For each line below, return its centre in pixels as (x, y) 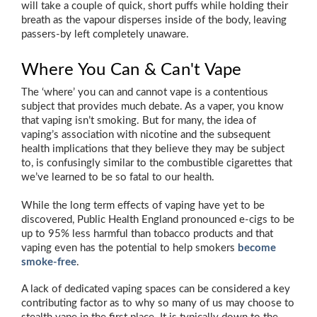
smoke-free (49, 262)
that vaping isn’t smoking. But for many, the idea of (139, 120)
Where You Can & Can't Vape (132, 70)
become (257, 248)
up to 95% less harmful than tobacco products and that (147, 234)
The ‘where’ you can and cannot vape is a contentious (145, 92)
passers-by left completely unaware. (105, 34)
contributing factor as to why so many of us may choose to (158, 303)
